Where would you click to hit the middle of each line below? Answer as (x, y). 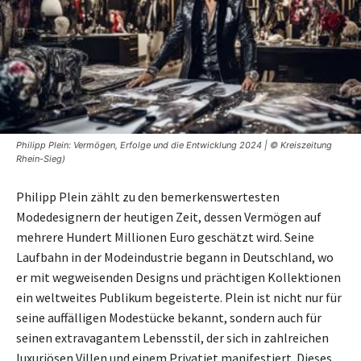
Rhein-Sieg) (41, 158)
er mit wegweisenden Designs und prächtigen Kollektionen (178, 277)
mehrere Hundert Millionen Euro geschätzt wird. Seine (165, 237)
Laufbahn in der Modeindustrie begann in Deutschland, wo (175, 257)
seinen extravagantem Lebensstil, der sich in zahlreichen (172, 337)
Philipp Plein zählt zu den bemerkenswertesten (148, 196)
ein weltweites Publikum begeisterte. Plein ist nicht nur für (179, 297)
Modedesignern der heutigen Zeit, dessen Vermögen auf (169, 216)
